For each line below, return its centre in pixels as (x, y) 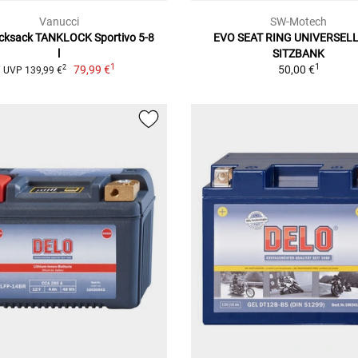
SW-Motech (299, 21)
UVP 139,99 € (32, 70)
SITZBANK (299, 53)
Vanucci (59, 21)
